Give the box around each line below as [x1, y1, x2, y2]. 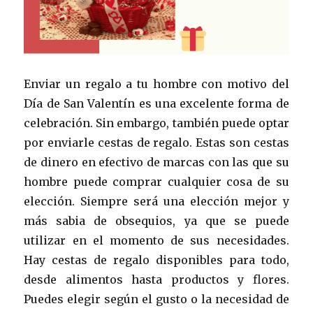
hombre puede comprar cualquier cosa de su [24, 174, 289, 189]
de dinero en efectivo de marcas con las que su [24, 154, 289, 169]
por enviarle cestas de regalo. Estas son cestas [24, 135, 289, 150]
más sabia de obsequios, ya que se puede [24, 213, 289, 228]
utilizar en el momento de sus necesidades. [24, 233, 289, 247]
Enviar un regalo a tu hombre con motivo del [24, 76, 289, 91]
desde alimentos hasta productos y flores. [24, 272, 289, 286]
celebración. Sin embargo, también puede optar [24, 115, 289, 130]
